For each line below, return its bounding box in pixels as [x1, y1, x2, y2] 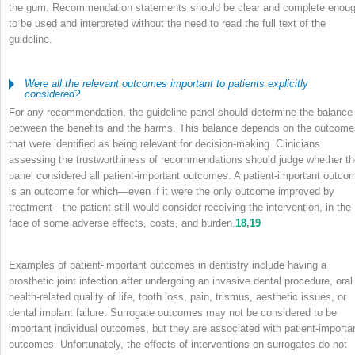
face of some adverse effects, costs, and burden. [9, 216, 235, 229]
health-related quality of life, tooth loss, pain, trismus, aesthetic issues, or [9, 290, 346, 303]
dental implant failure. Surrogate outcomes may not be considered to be [9, 306, 337, 319]
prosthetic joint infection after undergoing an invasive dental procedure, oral [9, 274, 353, 287]
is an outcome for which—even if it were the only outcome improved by [9, 185, 334, 197]
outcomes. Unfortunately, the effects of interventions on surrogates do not [9, 338, 347, 350]
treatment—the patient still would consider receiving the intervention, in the [9, 200, 351, 213]
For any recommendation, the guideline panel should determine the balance [9, 105, 353, 118]
